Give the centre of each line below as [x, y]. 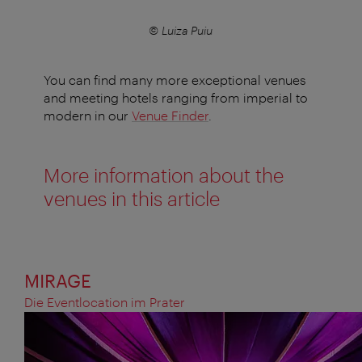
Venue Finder [170, 116]
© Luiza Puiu [181, 31]
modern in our [88, 116]
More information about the [164, 175]
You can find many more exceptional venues [175, 80]
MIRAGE [58, 281]
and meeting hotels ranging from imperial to [176, 98]
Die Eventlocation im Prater [105, 302]
